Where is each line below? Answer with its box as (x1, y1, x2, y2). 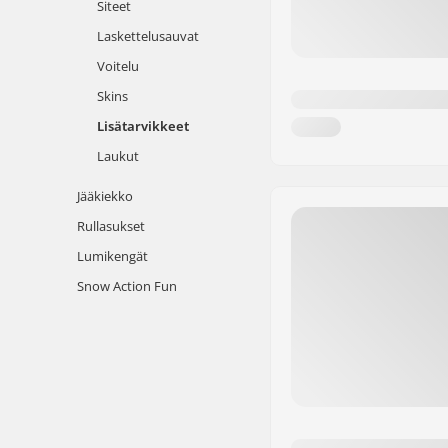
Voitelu (97, 57, 139, 75)
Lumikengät (77, 247, 148, 265)
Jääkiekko (77, 187, 133, 205)
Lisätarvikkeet (97, 117, 189, 135)
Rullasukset (77, 217, 145, 235)
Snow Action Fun (77, 277, 177, 295)
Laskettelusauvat (97, 27, 199, 45)
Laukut (97, 147, 139, 165)
